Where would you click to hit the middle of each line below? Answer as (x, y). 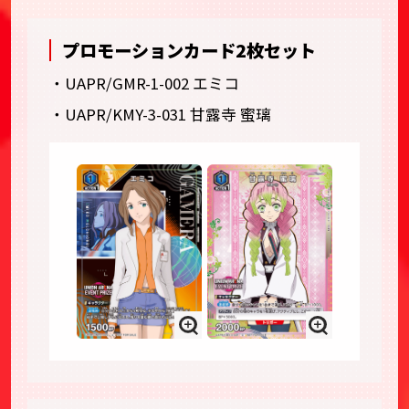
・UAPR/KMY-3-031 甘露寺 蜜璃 (160, 114)
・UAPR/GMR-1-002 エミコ (144, 84)
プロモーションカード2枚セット (189, 51)
